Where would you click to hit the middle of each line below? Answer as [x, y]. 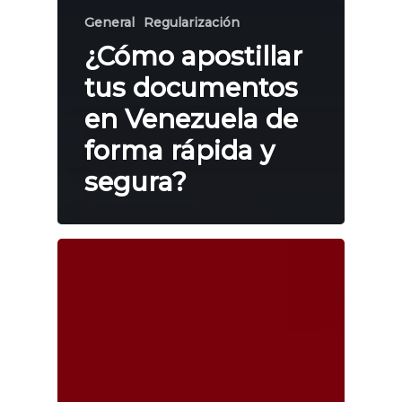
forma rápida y [179, 151]
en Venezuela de [191, 119]
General [109, 23]
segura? [135, 182]
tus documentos [191, 88]
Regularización [192, 23]
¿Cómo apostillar [193, 57]
